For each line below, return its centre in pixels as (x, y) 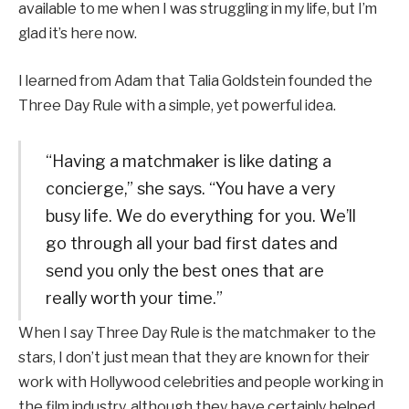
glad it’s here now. (78, 34)
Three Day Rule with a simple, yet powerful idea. (177, 105)
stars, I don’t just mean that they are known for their (194, 358)
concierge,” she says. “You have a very (190, 189)
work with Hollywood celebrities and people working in (201, 383)
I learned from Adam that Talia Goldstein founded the (195, 81)
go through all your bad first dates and (191, 244)
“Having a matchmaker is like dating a (188, 162)
